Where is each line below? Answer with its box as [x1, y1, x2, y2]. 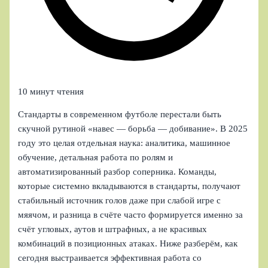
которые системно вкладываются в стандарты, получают [18, 181, 241, 191]
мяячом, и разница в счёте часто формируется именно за [18, 210, 243, 220]
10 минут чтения [18, 86, 84, 96]
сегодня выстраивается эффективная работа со [18, 253, 202, 263]
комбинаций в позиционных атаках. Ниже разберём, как [18, 239, 238, 249]
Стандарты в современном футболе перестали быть [18, 109, 222, 120]
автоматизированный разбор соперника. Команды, [18, 167, 217, 177]
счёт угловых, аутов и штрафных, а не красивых [18, 224, 208, 234]
